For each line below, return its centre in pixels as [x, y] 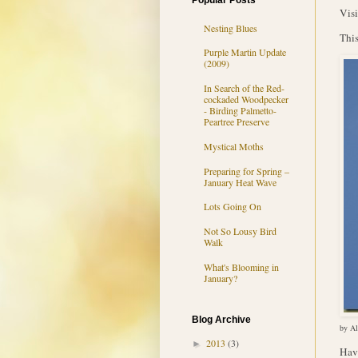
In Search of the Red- [244, 88]
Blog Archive [221, 320]
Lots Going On [232, 207]
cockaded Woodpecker [246, 99]
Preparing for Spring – [246, 171]
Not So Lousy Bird [240, 231]
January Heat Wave [240, 182]
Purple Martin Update [245, 52]
